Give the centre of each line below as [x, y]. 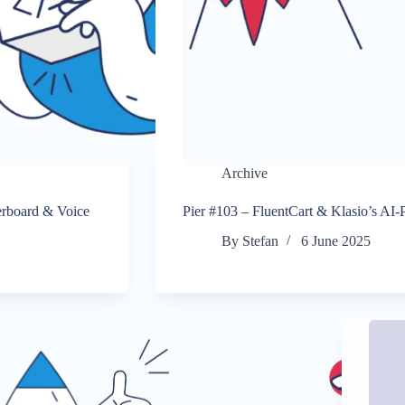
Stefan [261, 241]
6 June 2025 [336, 241]
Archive [244, 174]
